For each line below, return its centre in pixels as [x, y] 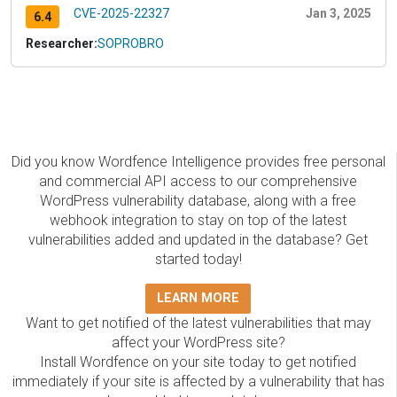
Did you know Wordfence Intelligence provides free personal [198, 162]
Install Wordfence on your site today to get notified [198, 362]
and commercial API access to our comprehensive [198, 182]
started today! [198, 260]
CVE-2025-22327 [121, 13]
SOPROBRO [131, 44]
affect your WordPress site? [198, 343]
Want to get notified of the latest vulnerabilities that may [198, 323]
